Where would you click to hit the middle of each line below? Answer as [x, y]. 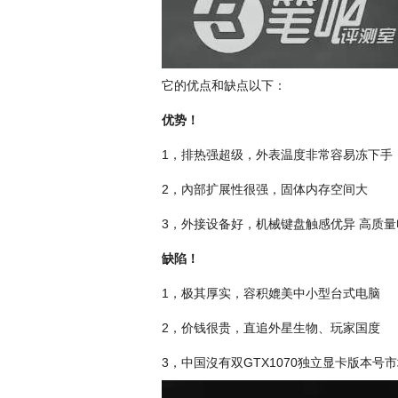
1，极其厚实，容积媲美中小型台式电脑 [271, 293]
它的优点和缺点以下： [224, 85]
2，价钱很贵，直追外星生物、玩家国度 [271, 328]
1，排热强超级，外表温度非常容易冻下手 [277, 155]
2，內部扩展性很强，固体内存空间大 [265, 189]
